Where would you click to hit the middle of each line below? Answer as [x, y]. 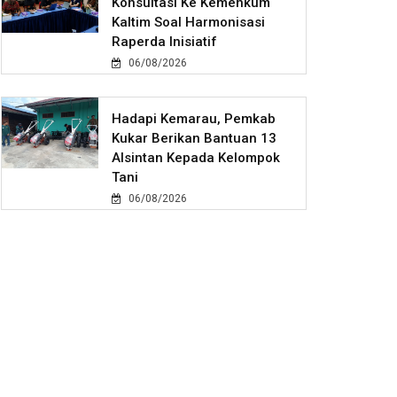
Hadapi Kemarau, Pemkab [194, 119]
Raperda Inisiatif [165, 42]
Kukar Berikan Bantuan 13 [195, 139]
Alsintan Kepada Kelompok [196, 158]
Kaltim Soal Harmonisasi [189, 23]
